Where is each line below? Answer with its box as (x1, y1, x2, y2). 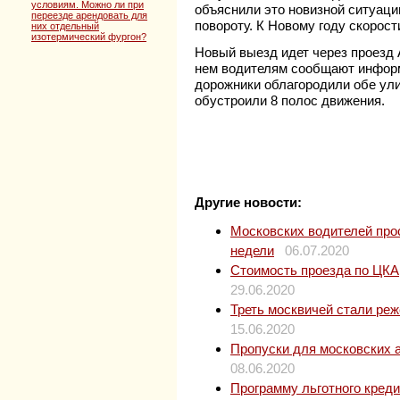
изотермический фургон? (31, 30, 146, 42)
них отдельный (31, 20, 99, 31)
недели (230, 243, 274, 259)
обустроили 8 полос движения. (195, 93, 388, 109)
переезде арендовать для (31, 9, 147, 21)
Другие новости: (195, 195, 302, 211)
